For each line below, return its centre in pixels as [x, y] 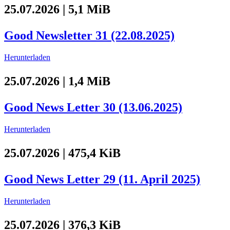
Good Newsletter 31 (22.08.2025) [89, 36]
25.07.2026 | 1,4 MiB [57, 81]
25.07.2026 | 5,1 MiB [57, 9]
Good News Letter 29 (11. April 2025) [102, 179]
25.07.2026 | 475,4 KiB [62, 153]
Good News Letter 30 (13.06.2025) [93, 108]
